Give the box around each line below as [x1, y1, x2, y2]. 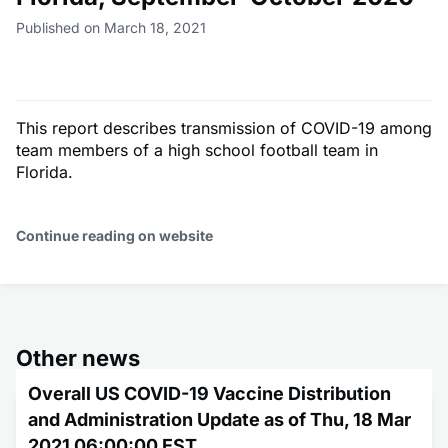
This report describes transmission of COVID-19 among [16, 117, 432, 138]
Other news [16, 344, 140, 371]
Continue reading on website [16, 226, 213, 244]
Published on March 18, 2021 [16, 18, 206, 36]
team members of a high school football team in [16, 139, 378, 160]
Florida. [16, 161, 73, 182]
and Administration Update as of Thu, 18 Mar [28, 408, 411, 430]
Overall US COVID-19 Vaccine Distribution [28, 382, 391, 404]
